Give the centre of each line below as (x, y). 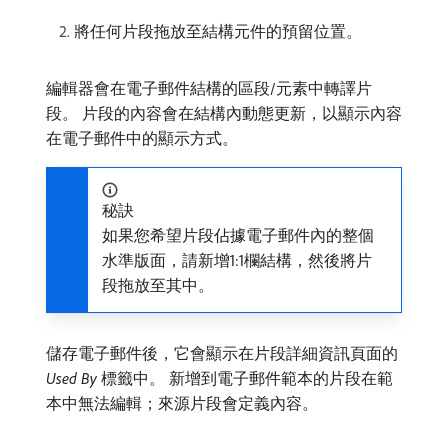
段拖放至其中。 (158, 284)
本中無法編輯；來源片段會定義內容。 (182, 402)
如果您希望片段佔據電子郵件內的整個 (238, 234)
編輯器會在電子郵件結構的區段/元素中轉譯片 (209, 87)
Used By (71, 377)
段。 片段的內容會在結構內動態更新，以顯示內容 (224, 112)
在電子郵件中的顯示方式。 (142, 137)
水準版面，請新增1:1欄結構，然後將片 (237, 259)
